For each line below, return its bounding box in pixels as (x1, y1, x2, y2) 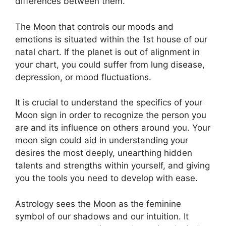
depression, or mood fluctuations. (15, 72, 151, 82)
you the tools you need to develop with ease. (15, 173, 198, 183)
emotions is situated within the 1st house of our (15, 34, 207, 44)
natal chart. (15, 46, 62, 57)
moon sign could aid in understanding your (15, 135, 188, 145)
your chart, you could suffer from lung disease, (15, 59, 205, 70)
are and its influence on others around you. (15, 123, 190, 133)
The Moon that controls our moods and (15, 21, 174, 32)
